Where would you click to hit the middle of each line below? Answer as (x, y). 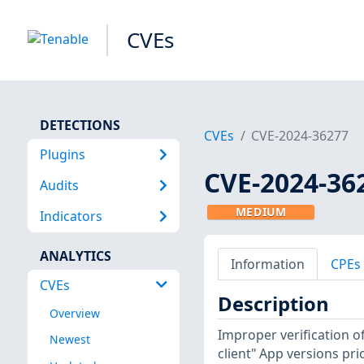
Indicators (71, 217)
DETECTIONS (80, 125)
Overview (74, 314)
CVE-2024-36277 (300, 136)
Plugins (62, 154)
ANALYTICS (75, 256)
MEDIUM (261, 212)
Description (273, 304)
